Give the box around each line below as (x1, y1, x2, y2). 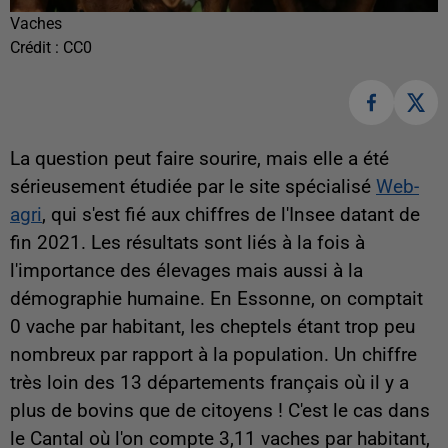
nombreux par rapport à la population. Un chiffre (10, 343, 417, 366)
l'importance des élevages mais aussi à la (10, 259, 363, 282)
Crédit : (10, 38, 63, 58)
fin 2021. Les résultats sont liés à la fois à (10, 231, 365, 254)
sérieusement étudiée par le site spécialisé (10, 175, 376, 198)
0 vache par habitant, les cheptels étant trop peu (10, 315, 415, 338)
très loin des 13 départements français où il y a (10, 371, 409, 394)
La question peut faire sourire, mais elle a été (10, 147, 389, 170)
